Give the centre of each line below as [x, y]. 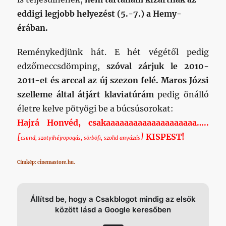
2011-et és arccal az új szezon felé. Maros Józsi [113, 80]
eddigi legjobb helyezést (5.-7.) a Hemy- [100, 14]
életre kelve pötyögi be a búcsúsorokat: [96, 108]
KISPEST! [164, 137]
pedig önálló [181, 94]
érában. [33, 28]
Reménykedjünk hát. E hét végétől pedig [113, 52]
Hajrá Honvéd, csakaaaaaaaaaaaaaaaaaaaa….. [113, 123]
